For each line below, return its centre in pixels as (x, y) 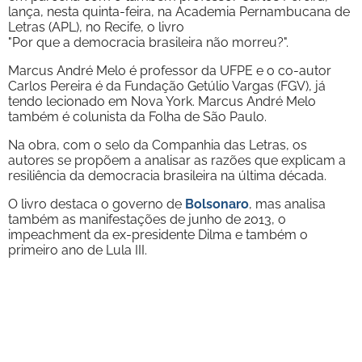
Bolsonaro (217, 204)
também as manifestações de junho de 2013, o (147, 219)
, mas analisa (287, 204)
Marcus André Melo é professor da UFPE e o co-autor (170, 70)
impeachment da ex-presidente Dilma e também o (158, 234)
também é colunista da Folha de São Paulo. (137, 116)
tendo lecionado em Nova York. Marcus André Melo (162, 101)
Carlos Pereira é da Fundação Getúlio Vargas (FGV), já (167, 86)
